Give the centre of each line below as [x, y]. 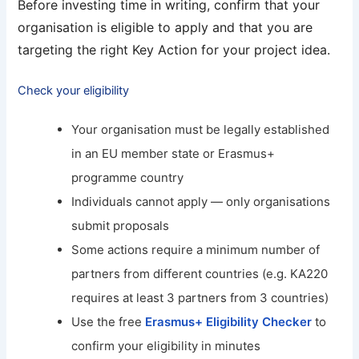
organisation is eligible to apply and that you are [165, 27]
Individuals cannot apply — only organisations [201, 202]
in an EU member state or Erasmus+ [173, 154]
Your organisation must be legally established [201, 130]
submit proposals [121, 226]
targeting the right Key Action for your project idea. [174, 49]
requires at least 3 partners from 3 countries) [200, 298]
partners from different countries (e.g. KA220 [200, 274]
